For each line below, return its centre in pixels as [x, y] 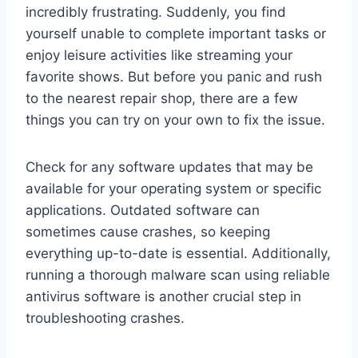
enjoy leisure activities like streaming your [159, 55]
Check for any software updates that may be [169, 167]
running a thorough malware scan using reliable [178, 274]
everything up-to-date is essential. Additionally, [178, 253]
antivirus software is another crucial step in [163, 296]
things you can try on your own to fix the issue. [175, 119]
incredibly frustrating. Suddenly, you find [156, 12]
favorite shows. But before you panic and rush [174, 76]
